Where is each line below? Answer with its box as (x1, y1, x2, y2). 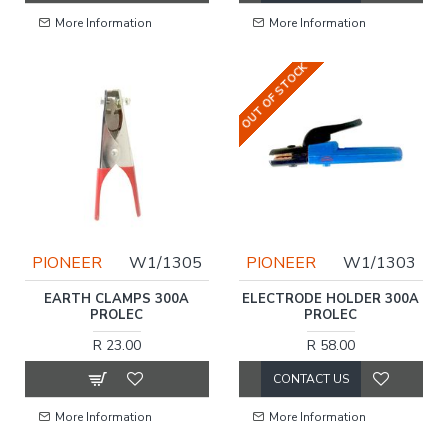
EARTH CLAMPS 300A (44, 289, 190, 308)
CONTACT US (272, 370, 349, 387)
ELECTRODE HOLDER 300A (242, 289, 420, 308)
